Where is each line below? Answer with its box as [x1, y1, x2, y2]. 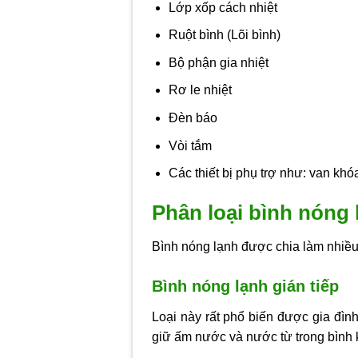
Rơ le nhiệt [168, 83, 232, 97]
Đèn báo [168, 111, 217, 125]
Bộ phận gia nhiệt [168, 55, 268, 70]
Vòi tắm [168, 138, 212, 153]
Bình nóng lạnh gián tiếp [152, 276, 340, 295]
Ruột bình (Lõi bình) [168, 28, 280, 42]
